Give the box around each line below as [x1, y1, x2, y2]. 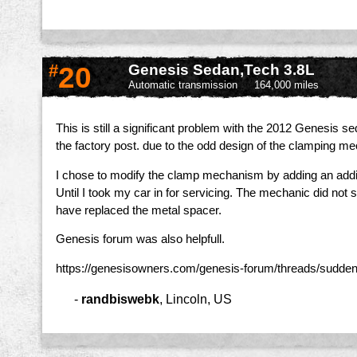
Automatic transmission [128, 79, 237, 92]
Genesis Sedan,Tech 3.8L [128, 61, 315, 79]
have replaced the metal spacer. [56, 203, 222, 217]
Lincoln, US [166, 291, 232, 306]
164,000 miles [254, 79, 319, 92]
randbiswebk [81, 291, 159, 306]
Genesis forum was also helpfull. [56, 233, 225, 246]
